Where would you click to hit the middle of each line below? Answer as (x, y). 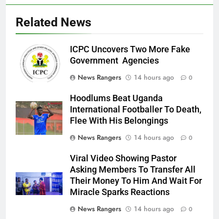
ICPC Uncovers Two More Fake (130, 49)
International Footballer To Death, (136, 109)
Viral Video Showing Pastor (123, 158)
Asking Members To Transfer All (133, 169)
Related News (54, 22)
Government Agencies (114, 60)
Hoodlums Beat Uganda (116, 98)
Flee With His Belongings (119, 120)
